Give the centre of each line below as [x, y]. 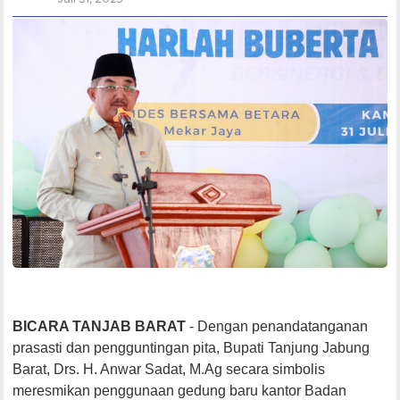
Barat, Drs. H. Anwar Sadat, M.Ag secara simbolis [169, 370]
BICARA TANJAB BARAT [100, 327]
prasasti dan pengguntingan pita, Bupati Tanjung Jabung [192, 348]
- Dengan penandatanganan [277, 327]
